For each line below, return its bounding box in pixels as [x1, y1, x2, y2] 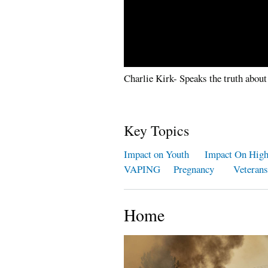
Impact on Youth [124, 147, 189, 162]
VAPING [124, 162, 160, 176]
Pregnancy [173, 162, 218, 176]
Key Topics [124, 121, 189, 141]
